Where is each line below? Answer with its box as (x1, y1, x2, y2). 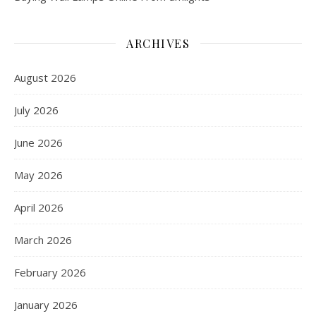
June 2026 (14, 135, 63, 150)
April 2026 (14, 200, 63, 214)
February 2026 (14, 265, 86, 279)
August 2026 (14, 70, 76, 85)
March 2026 (14, 232, 72, 247)
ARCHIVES (126, 35, 190, 51)
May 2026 (14, 167, 63, 182)
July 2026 (14, 102, 59, 117)
